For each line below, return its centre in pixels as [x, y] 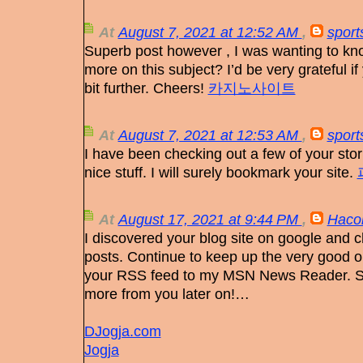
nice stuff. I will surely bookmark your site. [220, 173]
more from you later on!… [167, 294]
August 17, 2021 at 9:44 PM [210, 220]
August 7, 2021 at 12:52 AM [210, 32]
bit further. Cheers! [146, 88]
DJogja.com [122, 331]
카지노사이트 [252, 88]
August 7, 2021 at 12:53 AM [210, 135]
